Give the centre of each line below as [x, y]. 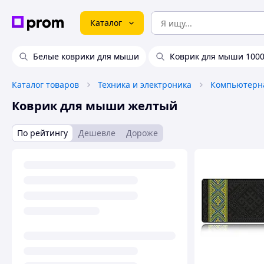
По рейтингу [42, 133]
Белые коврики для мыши [86, 56]
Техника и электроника [145, 85]
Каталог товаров [45, 85]
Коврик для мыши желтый [95, 106]
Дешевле [97, 133]
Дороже [142, 133]
